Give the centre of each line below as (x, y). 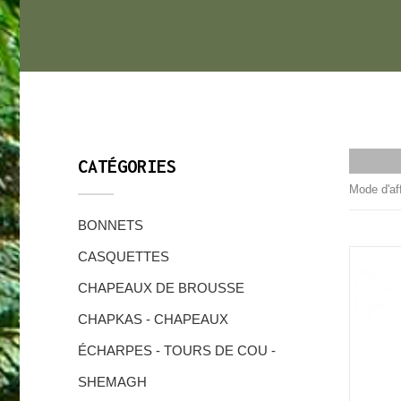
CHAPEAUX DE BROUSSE (161, 288)
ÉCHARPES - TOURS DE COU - (177, 350)
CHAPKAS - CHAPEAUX (153, 319)
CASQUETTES (124, 256)
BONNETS (111, 225)
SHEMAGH (112, 382)
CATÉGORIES (127, 166)
